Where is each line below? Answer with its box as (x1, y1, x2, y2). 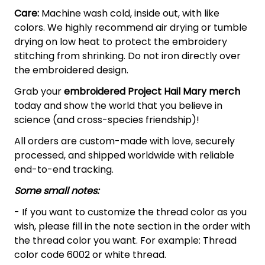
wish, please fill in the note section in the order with (14, 219, 250, 233)
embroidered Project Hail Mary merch (64, 84, 240, 98)
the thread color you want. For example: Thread (14, 233, 237, 247)
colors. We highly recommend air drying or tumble (14, 20, 247, 34)
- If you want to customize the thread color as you (14, 205, 247, 219)
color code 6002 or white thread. (14, 247, 166, 261)
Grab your (14, 84, 64, 98)
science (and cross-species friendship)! (14, 112, 199, 127)
